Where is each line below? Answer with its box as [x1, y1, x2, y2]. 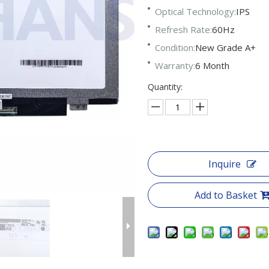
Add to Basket [194, 189, 257, 202]
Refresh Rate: [154, 23, 212, 35]
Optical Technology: [154, 5, 236, 17]
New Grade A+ [195, 41, 256, 53]
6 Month [195, 59, 229, 71]
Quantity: [147, 81, 183, 92]
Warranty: [154, 59, 195, 71]
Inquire [208, 157, 241, 171]
